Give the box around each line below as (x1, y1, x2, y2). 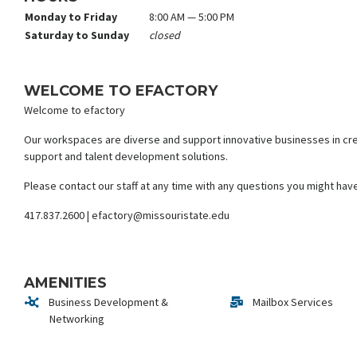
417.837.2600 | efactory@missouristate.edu (24, 208, 229, 223)
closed (149, 27, 180, 42)
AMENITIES (24, 274, 107, 292)
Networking (49, 312, 104, 327)
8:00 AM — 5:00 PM (149, 9, 234, 24)
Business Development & (45, 295, 168, 310)
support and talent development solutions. (24, 149, 228, 164)
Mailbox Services (250, 295, 334, 310)
